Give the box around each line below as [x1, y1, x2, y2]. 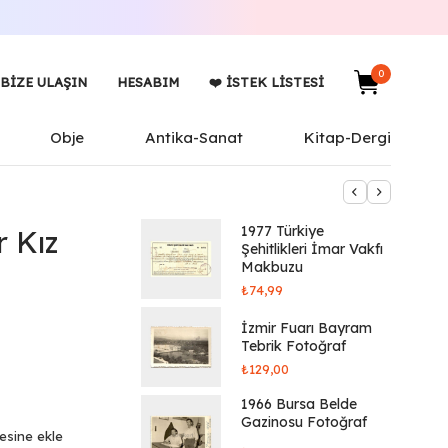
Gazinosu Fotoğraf [241, 413, 367, 431]
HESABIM [117, 74, 179, 90]
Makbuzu [241, 257, 303, 276]
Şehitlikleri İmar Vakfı [241, 239, 383, 258]
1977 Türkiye [241, 221, 324, 240]
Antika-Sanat [145, 128, 244, 147]
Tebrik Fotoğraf [241, 336, 346, 355]
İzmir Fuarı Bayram [241, 318, 372, 337]
